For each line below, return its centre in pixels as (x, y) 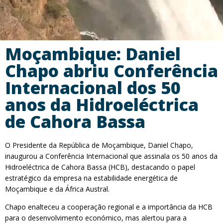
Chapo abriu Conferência (111, 71)
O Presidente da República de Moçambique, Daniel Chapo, (99, 145)
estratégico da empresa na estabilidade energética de (91, 178)
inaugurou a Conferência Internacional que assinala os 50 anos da (111, 156)
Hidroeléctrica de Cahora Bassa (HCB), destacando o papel (100, 167)
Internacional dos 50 (93, 88)
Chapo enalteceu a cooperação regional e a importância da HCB (109, 207)
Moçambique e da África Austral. (57, 189)
